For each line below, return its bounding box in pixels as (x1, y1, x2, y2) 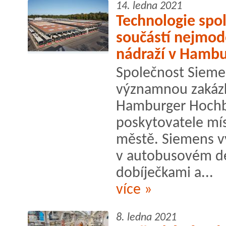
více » (116, 182, 152, 197)
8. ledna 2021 (116, 211, 177, 223)
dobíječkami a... (116, 165, 213, 181)
